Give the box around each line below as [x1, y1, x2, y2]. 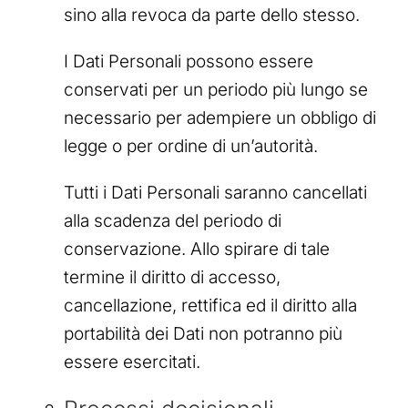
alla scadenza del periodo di [64, 209, 281, 231]
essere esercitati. [64, 351, 200, 372]
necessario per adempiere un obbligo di [64, 107, 376, 128]
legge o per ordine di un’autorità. [64, 135, 318, 157]
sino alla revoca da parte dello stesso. [64, 4, 360, 25]
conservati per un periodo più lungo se [64, 78, 368, 100]
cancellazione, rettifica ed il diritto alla [64, 294, 357, 316]
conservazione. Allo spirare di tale [64, 238, 330, 260]
